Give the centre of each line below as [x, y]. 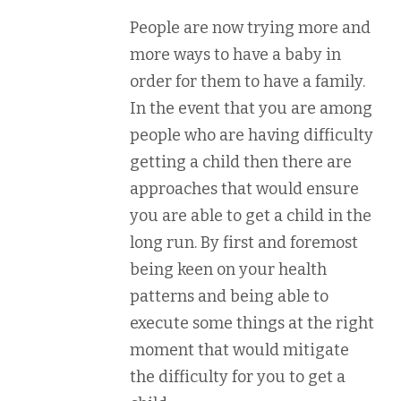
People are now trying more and [250, 28]
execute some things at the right [252, 323]
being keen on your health [228, 269]
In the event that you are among [251, 108]
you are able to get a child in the [251, 216]
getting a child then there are [241, 162]
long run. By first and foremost [244, 243]
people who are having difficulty [252, 135]
